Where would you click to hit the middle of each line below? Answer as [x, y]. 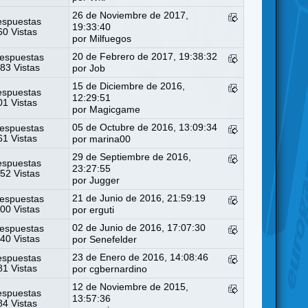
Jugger [105, 180]
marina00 [110, 139]
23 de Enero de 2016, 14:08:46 [141, 257]
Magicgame [115, 109]
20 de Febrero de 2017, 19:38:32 [145, 56]
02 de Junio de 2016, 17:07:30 [139, 228]
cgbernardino [119, 269]
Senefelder [113, 239]
